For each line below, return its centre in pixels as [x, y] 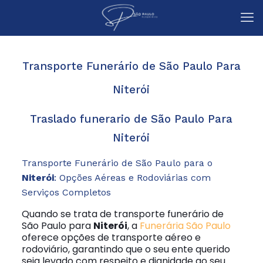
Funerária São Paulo [185, 226]
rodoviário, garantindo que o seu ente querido [126, 249]
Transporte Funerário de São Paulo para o [117, 163]
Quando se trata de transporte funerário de [122, 214]
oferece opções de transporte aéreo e [111, 237]
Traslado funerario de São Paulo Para [131, 119]
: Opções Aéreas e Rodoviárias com [132, 178]
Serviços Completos [66, 192]
